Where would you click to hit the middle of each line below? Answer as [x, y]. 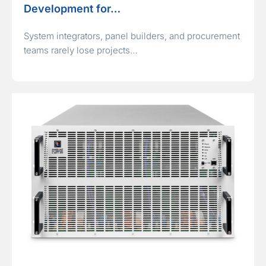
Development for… [72, 9]
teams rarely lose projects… [81, 50]
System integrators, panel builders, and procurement [132, 36]
